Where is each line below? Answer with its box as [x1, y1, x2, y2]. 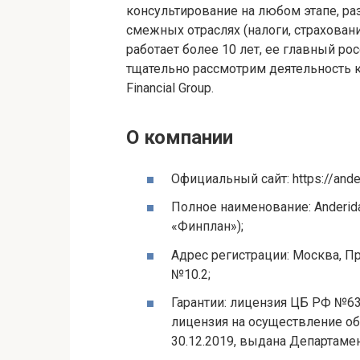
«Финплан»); [171, 219, 243, 235]
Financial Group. [126, 80, 214, 96]
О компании [126, 126, 233, 149]
